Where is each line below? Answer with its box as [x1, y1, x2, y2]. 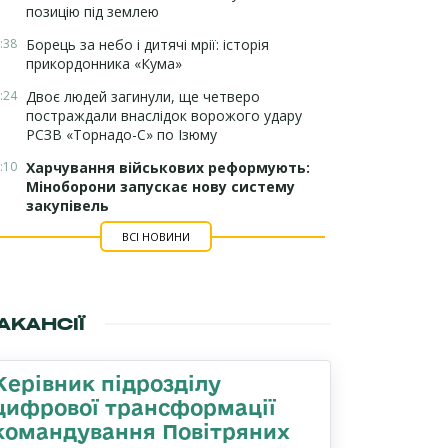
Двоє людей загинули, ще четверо [26, 87, 260, 106]
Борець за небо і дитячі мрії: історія [26, 35, 269, 54]
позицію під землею [26, 2, 159, 21]
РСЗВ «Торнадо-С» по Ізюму [26, 125, 217, 144]
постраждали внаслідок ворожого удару [26, 106, 302, 125]
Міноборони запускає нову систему [26, 177, 295, 196]
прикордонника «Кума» [26, 54, 182, 73]
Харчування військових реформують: [26, 158, 310, 177]
